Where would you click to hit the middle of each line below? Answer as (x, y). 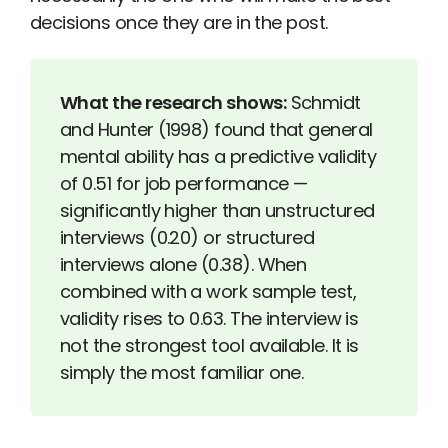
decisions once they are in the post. (179, 22)
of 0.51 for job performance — (184, 184)
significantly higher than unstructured (217, 211)
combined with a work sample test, (208, 292)
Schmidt (323, 103)
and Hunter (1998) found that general (216, 130)
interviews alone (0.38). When (183, 265)
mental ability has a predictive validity (218, 157)
